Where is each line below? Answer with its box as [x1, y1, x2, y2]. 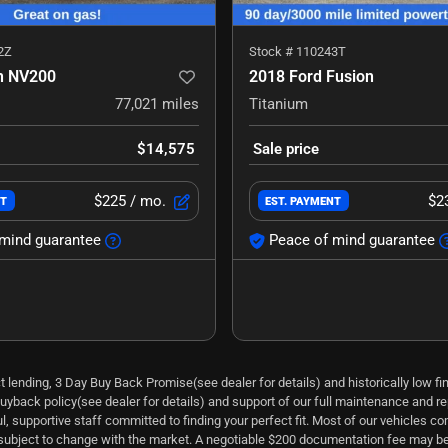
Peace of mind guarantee [269, 230, 435, 249]
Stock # [249, 43, 296, 59]
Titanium [249, 94, 308, 113]
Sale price [253, 139, 319, 158]
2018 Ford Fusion [249, 66, 374, 86]
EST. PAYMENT [265, 194, 342, 209]
